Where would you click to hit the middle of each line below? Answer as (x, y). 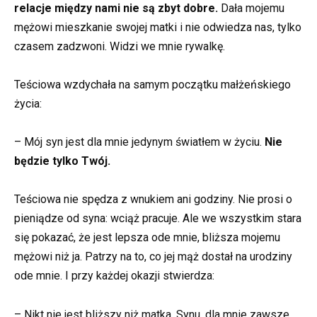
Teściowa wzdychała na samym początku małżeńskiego (152, 85)
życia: (28, 104)
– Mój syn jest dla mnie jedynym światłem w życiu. (139, 142)
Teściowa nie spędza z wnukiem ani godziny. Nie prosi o (153, 200)
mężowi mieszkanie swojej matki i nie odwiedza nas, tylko (158, 27)
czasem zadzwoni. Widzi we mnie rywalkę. (120, 46)
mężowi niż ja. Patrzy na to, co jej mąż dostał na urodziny (153, 257)
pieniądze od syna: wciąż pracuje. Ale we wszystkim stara (158, 219)
